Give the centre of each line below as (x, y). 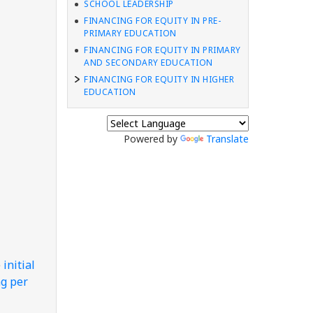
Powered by (152, 139)
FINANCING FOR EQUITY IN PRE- (152, 21)
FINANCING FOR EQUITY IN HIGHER (159, 79)
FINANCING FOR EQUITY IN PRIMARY (162, 50)
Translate (227, 139)
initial (19, 265)
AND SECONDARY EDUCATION (148, 63)
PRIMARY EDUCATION (130, 33)
